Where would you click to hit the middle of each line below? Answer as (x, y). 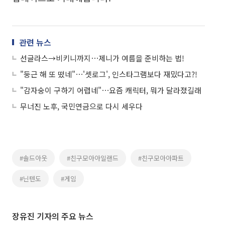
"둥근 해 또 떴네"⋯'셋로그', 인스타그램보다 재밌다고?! (109, 74)
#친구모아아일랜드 (93, 158)
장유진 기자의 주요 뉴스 (53, 216)
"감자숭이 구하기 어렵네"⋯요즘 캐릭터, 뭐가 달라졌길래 (111, 90)
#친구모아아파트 (161, 158)
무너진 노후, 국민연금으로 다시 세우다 (81, 106)
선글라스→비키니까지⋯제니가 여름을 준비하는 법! (102, 58)
